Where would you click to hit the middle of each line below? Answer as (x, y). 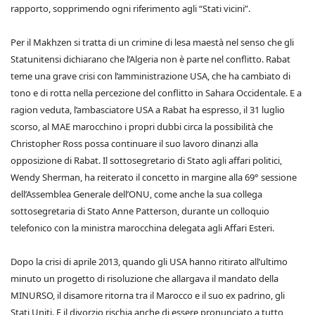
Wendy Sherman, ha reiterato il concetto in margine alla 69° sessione (154, 177)
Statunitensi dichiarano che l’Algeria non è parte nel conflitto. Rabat (150, 59)
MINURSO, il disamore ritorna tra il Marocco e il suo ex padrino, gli (148, 295)
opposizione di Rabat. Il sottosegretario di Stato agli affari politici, (146, 160)
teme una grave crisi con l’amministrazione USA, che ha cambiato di (150, 76)
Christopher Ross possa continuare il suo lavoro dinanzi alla (134, 143)
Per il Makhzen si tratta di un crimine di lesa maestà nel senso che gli (152, 42)
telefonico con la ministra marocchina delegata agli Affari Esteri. (142, 228)
